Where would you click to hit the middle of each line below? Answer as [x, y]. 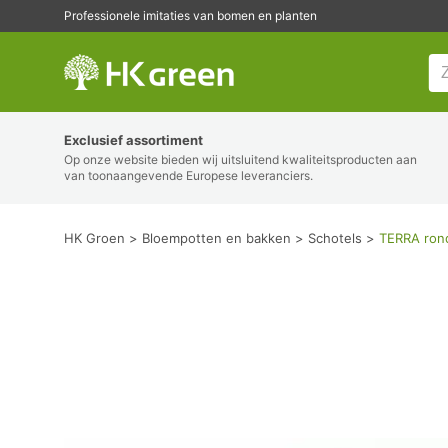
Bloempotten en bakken [216, 238]
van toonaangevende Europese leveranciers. [188, 175]
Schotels [335, 238]
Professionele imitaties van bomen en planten [190, 15]
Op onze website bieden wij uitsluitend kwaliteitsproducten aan [240, 159]
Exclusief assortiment [133, 140]
